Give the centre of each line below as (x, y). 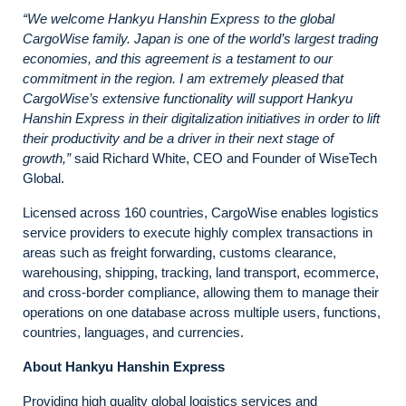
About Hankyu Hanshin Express (124, 366)
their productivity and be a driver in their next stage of (178, 138)
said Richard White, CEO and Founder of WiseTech (224, 158)
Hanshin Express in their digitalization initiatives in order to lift (201, 118)
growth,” (47, 158)
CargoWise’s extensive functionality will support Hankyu (188, 98)
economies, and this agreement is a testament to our (178, 58)
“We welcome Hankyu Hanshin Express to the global (179, 18)
